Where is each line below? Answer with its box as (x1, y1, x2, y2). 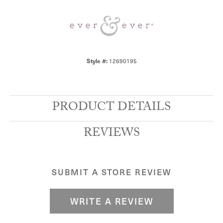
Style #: (86, 56, 108, 66)
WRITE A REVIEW (70, 195, 153, 208)
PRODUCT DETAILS (52, 98, 171, 119)
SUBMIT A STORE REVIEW (52, 166, 171, 178)
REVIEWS (83, 124, 140, 145)
